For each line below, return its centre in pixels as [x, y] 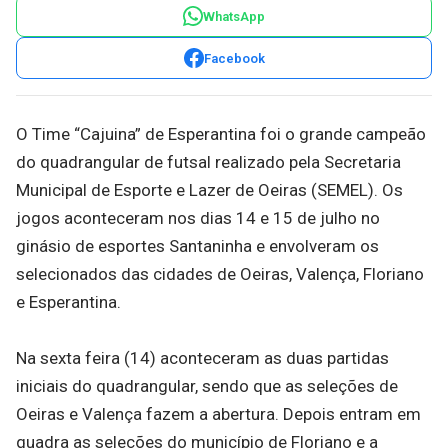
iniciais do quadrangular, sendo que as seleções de [207, 386]
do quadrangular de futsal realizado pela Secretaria [208, 162]
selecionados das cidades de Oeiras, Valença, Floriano [220, 274]
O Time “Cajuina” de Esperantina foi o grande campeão [221, 134]
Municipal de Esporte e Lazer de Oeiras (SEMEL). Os [209, 190]
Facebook [234, 58]
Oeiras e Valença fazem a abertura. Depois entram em [218, 414]
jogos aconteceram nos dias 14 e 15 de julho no [198, 218]
